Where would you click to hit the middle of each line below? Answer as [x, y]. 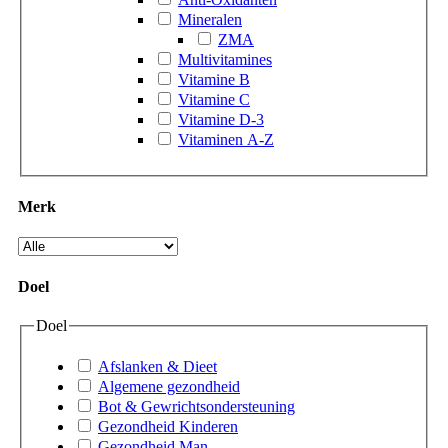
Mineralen [210, 19]
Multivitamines [225, 59]
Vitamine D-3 [221, 119]
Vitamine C [214, 99]
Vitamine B [214, 79]
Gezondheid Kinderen [168, 427]
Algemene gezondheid [169, 387]
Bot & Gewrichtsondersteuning [196, 407]
